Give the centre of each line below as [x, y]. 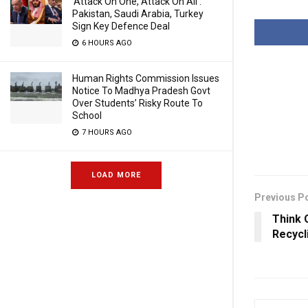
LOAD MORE [116, 175]
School [87, 115]
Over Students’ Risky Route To [137, 103]
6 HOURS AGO [106, 43]
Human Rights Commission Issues [146, 78]
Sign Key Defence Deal [121, 26]
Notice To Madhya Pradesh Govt [141, 91]
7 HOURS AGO [106, 132]
